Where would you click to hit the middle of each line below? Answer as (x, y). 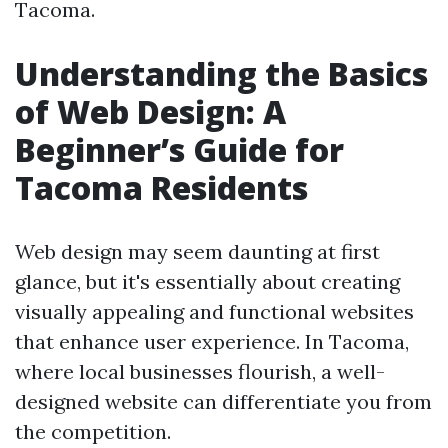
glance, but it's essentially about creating (207, 281)
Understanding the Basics (221, 73)
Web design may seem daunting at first (197, 251)
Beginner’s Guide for (179, 149)
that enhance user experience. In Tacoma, (212, 341)
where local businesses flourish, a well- (200, 371)
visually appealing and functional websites (214, 311)
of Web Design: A (150, 111)
